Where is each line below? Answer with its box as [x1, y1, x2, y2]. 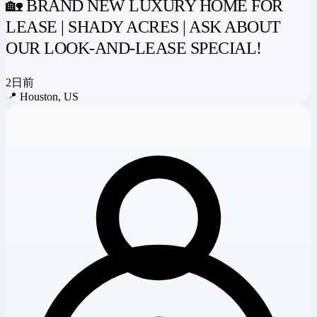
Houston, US [20, 90, 79, 103]
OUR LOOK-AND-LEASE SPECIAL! [6, 38, 262, 57]
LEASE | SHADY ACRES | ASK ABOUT [6, 17, 281, 36]
